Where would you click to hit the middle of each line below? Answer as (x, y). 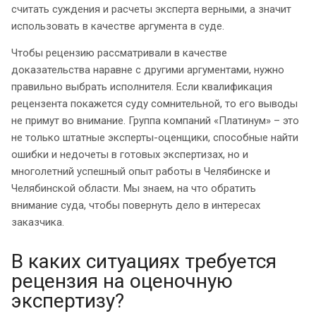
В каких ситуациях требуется (144, 261)
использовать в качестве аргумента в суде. (118, 26)
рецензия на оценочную (122, 281)
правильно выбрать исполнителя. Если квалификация (142, 86)
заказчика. (38, 222)
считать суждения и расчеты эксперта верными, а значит (151, 9)
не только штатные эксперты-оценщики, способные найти (155, 137)
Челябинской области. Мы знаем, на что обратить (134, 188)
